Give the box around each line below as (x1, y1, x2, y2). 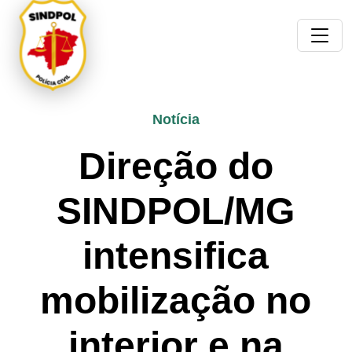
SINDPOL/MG (57, 190, 295, 232)
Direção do (78, 145, 273, 187)
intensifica (82, 235, 269, 277)
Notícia (152, 112, 200, 127)
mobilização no (40, 280, 312, 321)
